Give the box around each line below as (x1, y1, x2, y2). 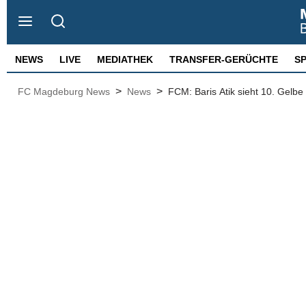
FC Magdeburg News (18, 86, 110, 97)
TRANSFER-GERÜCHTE (169, 54, 278, 65)
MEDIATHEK (97, 54, 153, 65)
